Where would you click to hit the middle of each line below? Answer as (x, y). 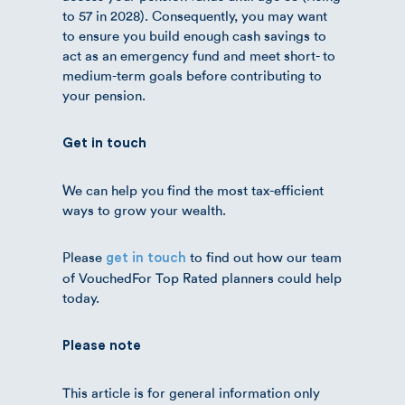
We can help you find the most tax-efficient (193, 190)
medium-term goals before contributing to (192, 75)
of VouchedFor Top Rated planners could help (202, 278)
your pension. (104, 95)
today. (81, 298)
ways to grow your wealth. (144, 210)
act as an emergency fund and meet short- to (199, 56)
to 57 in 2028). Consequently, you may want (195, 16)
